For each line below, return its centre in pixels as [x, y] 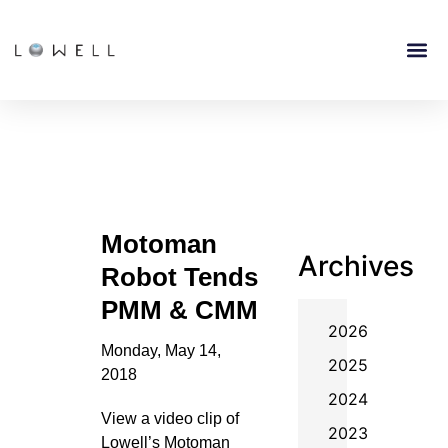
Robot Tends [179, 277]
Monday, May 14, [160, 350]
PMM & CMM [179, 310]
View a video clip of [169, 418]
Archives [355, 266]
